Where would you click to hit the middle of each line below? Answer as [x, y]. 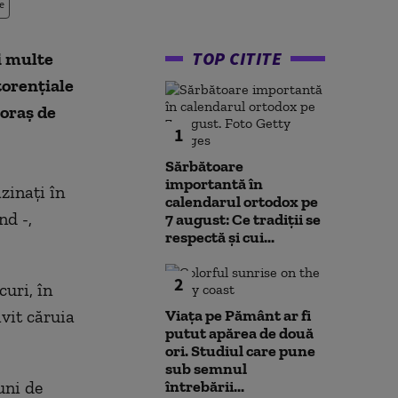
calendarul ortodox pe [242, 202]
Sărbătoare [204, 166]
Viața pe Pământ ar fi [238, 315]
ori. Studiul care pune [240, 351]
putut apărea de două [239, 333]
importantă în [214, 184]
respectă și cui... [220, 237]
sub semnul [206, 369]
